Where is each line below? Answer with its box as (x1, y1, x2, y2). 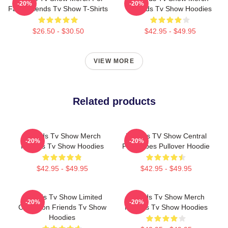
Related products (72, 96, 156, 107)
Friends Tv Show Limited (22, 193, 102, 201)
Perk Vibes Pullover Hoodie (122, 142, 210, 150)
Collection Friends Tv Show (18, 203, 106, 211)
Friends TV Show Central (125, 132, 207, 140)
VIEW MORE (94, 58, 134, 65)
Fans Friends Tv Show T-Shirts (8, 5, 108, 13)
